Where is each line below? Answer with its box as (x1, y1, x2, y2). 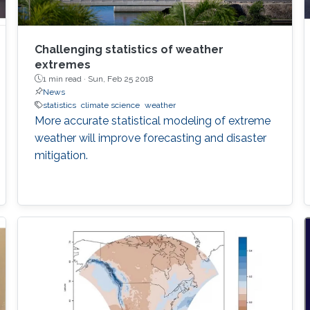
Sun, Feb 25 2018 (87, 73, 154, 84)
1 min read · (42, 73, 88, 84)
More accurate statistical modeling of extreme (34, 113, 271, 127)
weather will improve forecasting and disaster (34, 131, 266, 145)
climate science (80, 100, 140, 110)
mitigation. (34, 148, 88, 162)
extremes (34, 57, 91, 71)
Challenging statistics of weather (34, 42, 224, 56)
